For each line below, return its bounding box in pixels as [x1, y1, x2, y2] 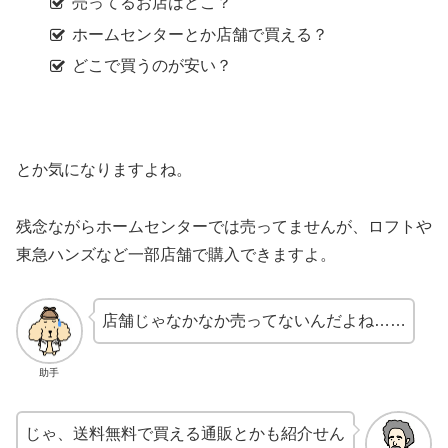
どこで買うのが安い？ [72, 56, 233, 74]
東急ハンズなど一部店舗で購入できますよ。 [16, 246, 336, 264]
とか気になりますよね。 [16, 161, 192, 179]
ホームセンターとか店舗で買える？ [72, 25, 329, 43]
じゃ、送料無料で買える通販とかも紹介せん [25, 425, 345, 443]
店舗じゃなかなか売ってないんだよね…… [101, 311, 406, 329]
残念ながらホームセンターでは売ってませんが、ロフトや [16, 218, 432, 236]
